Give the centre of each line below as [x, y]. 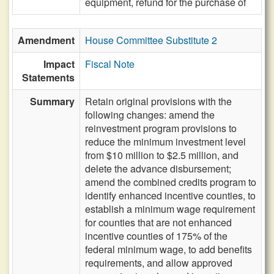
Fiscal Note [110, 64]
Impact [59, 64]
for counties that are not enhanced [158, 222]
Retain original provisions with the [158, 101]
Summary [52, 101]
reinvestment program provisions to [161, 128]
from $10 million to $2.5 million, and [162, 155]
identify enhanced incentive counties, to [170, 195]
